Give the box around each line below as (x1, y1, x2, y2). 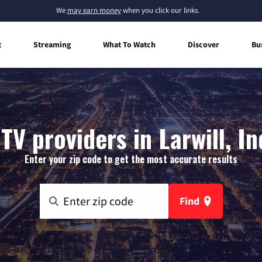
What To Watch (103, 39, 156, 50)
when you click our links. (120, 5, 199, 15)
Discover (188, 39, 219, 50)
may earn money (67, 5, 121, 15)
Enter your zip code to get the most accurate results (25, 151, 237, 166)
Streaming (33, 39, 71, 50)
